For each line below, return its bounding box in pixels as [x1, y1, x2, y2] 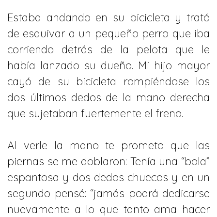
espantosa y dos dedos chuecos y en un [7, 170, 210, 185]
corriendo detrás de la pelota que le [7, 42, 210, 56]
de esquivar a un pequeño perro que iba [7, 26, 210, 40]
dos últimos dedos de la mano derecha [7, 90, 210, 104]
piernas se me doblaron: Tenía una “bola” [7, 155, 210, 169]
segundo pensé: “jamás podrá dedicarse [7, 186, 210, 201]
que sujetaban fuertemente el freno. [7, 106, 183, 120]
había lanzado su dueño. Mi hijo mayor [7, 58, 210, 72]
